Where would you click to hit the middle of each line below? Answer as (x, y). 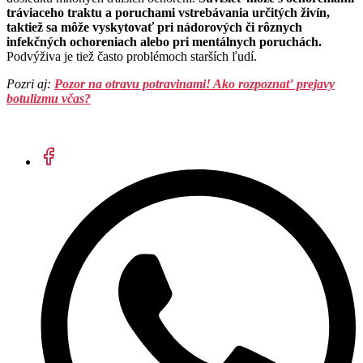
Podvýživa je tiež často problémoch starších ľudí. (132, 57)
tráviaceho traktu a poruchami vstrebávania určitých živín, (168, 13)
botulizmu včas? (49, 99)
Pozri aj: (30, 84)
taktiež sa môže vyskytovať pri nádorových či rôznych (154, 28)
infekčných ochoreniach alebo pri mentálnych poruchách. (164, 42)
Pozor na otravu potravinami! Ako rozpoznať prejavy (194, 84)
